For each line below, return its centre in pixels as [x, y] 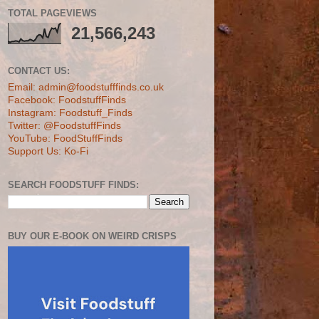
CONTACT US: [39, 71]
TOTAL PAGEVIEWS [52, 13]
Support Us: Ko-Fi [48, 151]
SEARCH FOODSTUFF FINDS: [73, 184]
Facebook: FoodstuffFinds [67, 100]
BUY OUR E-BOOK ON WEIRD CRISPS [92, 236]
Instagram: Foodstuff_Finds [70, 113]
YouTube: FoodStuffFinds [65, 138]
